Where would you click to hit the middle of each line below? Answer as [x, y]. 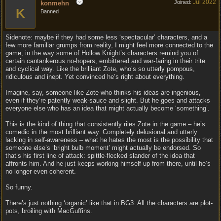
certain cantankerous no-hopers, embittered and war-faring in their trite [105, 61]
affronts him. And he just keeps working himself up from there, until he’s [108, 164]
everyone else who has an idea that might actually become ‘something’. [108, 108]
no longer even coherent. [41, 171]
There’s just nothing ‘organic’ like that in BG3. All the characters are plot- [109, 203]
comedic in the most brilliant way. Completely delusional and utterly [101, 132]
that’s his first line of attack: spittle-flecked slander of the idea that [100, 156]
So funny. [19, 187]
